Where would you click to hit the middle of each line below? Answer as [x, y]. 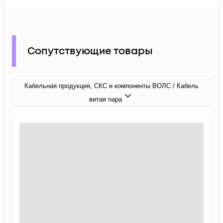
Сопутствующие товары [90, 51]
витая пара [106, 100]
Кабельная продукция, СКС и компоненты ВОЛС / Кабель [111, 86]
